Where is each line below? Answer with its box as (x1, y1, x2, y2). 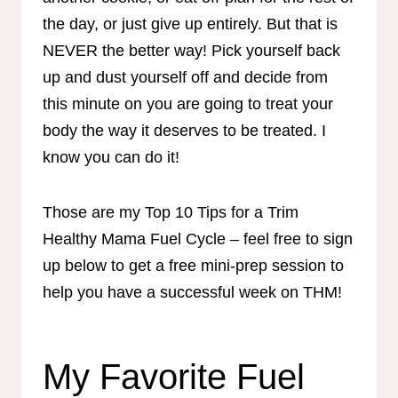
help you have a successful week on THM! (43, 283, 342, 301)
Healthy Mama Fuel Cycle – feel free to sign (43, 229, 353, 248)
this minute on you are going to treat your (43, 94, 333, 113)
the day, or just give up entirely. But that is (43, 14, 338, 33)
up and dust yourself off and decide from (43, 68, 328, 86)
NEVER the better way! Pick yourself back (43, 41, 340, 60)
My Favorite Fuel (43, 356, 305, 396)
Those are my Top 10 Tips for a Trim (43, 203, 298, 221)
